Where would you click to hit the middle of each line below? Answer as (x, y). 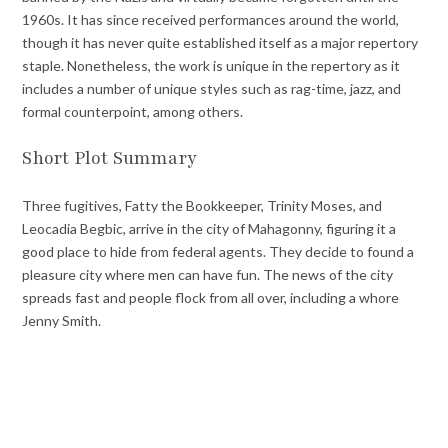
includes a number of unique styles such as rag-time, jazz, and (212, 89)
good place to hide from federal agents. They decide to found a (218, 251)
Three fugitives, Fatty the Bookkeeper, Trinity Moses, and (202, 205)
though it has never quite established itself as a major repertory (220, 43)
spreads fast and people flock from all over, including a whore (211, 297)
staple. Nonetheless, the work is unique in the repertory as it (211, 66)
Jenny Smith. (62, 320)
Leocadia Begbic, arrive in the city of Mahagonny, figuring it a (209, 228)
